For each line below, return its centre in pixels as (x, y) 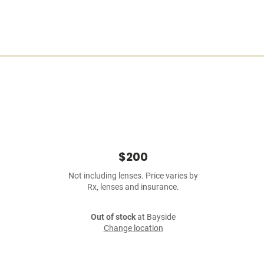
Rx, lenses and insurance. (133, 187)
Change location (133, 228)
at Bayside (156, 217)
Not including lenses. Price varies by (133, 176)
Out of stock (113, 217)
